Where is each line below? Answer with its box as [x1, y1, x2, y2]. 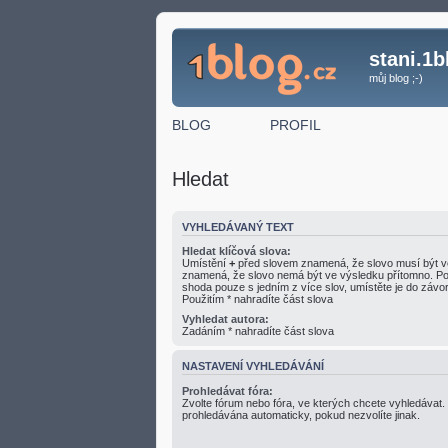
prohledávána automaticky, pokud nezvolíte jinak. [182, 408, 420, 421]
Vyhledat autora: [182, 313, 269, 325]
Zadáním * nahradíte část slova [182, 325, 334, 337]
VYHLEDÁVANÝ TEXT [182, 220, 294, 233]
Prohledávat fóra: [182, 384, 273, 397]
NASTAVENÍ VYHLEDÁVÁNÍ [182, 360, 324, 373]
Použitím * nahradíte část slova [182, 293, 333, 305]
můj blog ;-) [369, 72, 423, 84]
